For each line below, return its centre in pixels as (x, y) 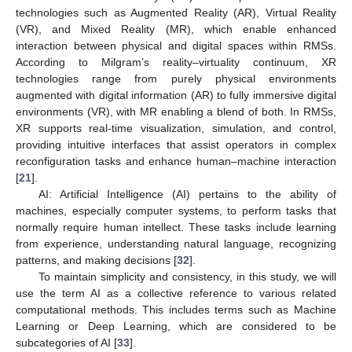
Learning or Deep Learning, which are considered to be (176, 326)
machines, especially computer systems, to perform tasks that (176, 211)
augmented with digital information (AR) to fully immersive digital (176, 95)
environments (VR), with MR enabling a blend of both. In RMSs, (176, 112)
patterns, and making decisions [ (96, 260)
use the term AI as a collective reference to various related (176, 293)
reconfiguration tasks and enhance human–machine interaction (176, 161)
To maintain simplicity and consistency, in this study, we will (187, 277)
